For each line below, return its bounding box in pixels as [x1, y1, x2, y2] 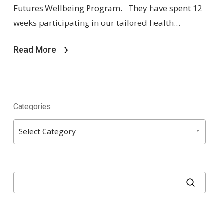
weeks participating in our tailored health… [13, 17, 180, 28]
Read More [13, 44, 56, 55]
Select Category [18, 126, 76, 137]
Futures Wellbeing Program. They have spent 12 [13, 2, 202, 14]
